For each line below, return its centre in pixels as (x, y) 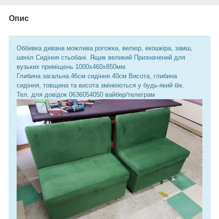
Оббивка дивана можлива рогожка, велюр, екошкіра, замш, (105, 48)
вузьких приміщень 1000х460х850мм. (72, 66)
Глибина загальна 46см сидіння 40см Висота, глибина (97, 76)
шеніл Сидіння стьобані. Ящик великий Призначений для (101, 57)
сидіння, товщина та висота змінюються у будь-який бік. (100, 85)
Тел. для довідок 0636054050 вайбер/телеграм (86, 94)
